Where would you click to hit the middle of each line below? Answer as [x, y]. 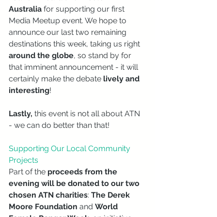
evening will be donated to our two [75, 183]
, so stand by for [103, 55]
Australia [26, 9]
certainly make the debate [56, 78]
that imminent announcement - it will [74, 67]
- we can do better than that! [60, 125]
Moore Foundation [44, 206]
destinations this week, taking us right [75, 44]
